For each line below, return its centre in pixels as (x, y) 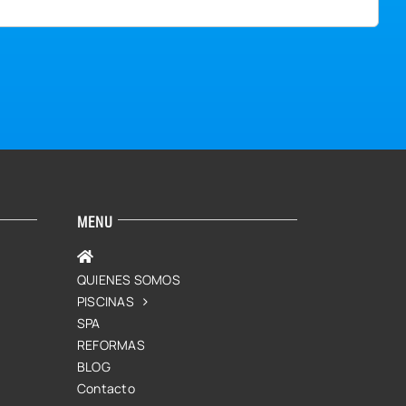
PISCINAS (106, 301)
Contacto (106, 388)
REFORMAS (111, 345)
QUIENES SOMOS (129, 280)
